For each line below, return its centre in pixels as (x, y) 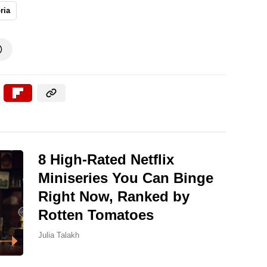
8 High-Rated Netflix (106, 160)
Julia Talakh (59, 235)
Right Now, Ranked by (114, 197)
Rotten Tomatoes (96, 215)
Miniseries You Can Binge (126, 178)
